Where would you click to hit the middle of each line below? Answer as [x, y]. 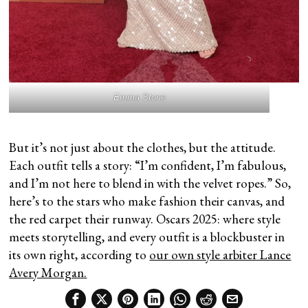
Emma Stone [139, 98]
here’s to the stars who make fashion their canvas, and [147, 201]
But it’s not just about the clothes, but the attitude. [143, 148]
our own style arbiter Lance [220, 255]
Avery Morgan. [48, 273]
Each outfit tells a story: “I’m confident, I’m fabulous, [148, 166]
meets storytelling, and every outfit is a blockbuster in [147, 237]
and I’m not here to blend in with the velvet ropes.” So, [150, 184]
